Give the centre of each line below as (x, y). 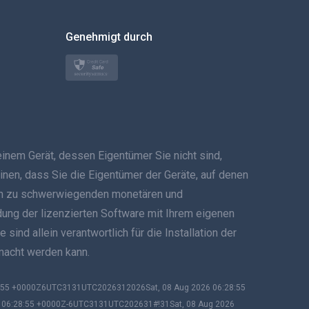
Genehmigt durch (109, 37)
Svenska (93, 188)
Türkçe (89, 56)
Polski (87, 89)
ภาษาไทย (94, 221)
